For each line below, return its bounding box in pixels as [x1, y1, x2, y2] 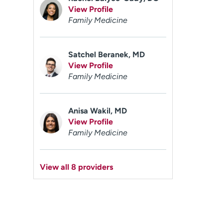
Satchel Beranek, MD [68, 50, 145, 59]
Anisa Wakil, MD [68, 106, 127, 115]
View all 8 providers [40, 162, 113, 172]
